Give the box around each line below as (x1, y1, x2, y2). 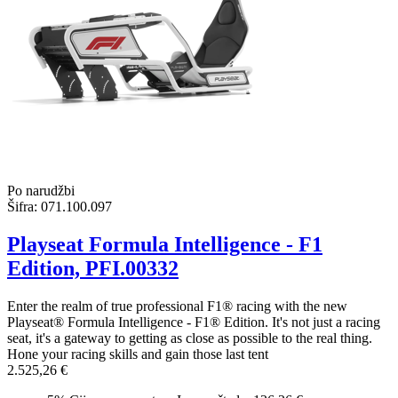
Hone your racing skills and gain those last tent (7, 346, 268, 362)
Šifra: (7, 198, 37, 214)
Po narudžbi (7, 182, 75, 198)
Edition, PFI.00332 (7, 256, 179, 280)
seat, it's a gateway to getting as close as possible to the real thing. (7, 330, 372, 346)
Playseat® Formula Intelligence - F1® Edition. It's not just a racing (7, 314, 380, 330)
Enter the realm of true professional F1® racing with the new (7, 298, 347, 314)
